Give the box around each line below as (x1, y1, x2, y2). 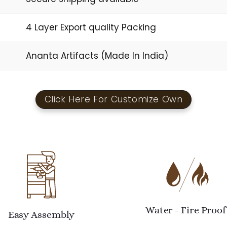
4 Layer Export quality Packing (25, 21, 156, 33)
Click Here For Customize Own (44, 93, 183, 106)
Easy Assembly (8, 208, 75, 220)
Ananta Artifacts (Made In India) (25, 49, 168, 62)
